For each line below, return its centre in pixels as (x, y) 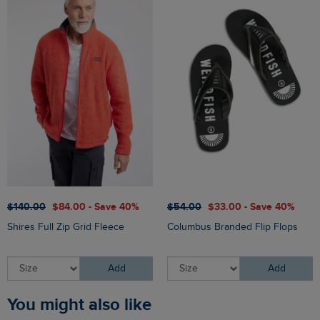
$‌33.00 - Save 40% (251, 206)
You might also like (84, 304)
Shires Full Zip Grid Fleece (66, 227)
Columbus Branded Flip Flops (232, 227)
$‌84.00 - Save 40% (96, 206)
